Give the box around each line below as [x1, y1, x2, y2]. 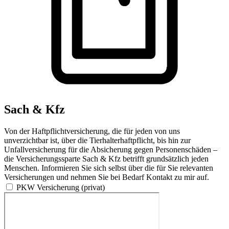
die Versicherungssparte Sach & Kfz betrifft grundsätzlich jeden [4, 154, 209, 164]
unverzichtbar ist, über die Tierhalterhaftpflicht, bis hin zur [4, 136, 191, 145]
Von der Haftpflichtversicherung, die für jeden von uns [4, 127, 180, 136]
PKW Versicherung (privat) [16, 183, 105, 192]
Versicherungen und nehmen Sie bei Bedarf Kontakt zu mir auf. [4, 173, 209, 182]
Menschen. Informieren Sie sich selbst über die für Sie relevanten [4, 164, 213, 173]
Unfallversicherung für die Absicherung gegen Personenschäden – [4, 145, 217, 154]
